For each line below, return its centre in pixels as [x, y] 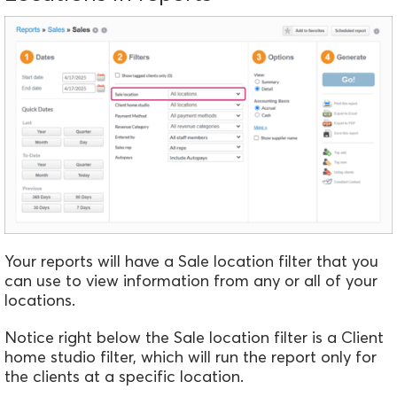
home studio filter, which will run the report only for [191, 357]
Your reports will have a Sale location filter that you [191, 261]
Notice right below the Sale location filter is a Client [194, 338]
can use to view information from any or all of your [191, 281]
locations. [40, 300]
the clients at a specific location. [124, 377]
